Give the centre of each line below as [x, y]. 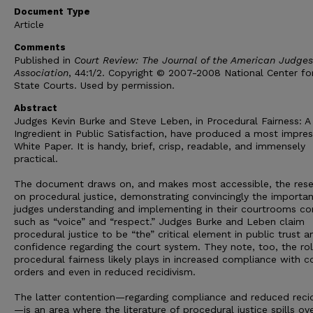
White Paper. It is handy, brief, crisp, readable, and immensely [160, 146]
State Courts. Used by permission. [94, 86]
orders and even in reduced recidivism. [105, 272]
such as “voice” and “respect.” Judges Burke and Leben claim [159, 222]
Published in [44, 60]
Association [41, 73]
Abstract [36, 108]
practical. [36, 159]
